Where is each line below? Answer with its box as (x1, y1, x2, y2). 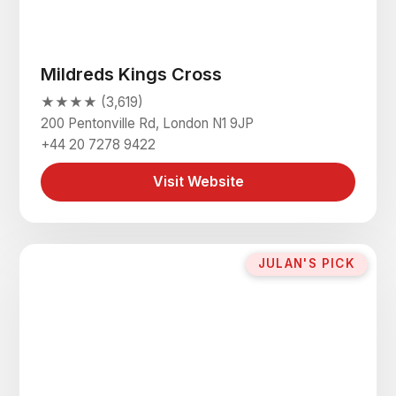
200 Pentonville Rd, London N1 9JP (41, 114, 255, 132)
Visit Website (152, 172, 244, 191)
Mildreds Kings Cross (41, 63, 223, 85)
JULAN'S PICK (257, 256, 356, 271)
